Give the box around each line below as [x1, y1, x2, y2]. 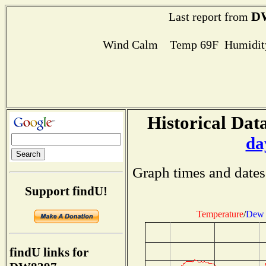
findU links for [9, 245, 88, 260]
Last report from [168, 10, 251, 23]
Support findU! [25, 183, 107, 198]
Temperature [197, 208, 243, 219]
